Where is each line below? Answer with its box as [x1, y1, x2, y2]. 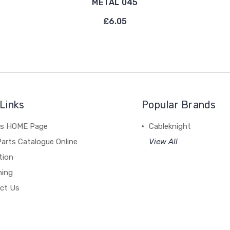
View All [149, 137, 178, 146]
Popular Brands [142, 98, 216, 111]
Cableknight [149, 121, 191, 131]
